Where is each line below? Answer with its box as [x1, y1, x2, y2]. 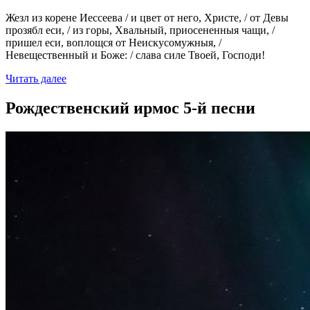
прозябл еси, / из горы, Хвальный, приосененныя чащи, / [6, 24, 275, 37]
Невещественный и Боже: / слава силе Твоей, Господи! [6, 49, 265, 62]
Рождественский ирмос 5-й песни [6, 99, 255, 118]
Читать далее [6, 73, 66, 85]
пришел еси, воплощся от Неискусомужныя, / [6, 37, 221, 49]
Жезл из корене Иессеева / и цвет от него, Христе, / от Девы [6, 12, 289, 24]
